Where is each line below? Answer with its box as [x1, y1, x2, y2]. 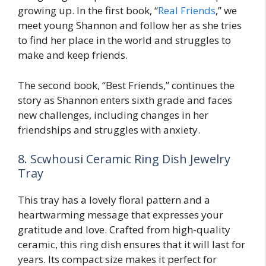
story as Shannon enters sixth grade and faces [18, 93, 232, 107]
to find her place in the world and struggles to [18, 33, 231, 47]
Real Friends [158, 4, 216, 18]
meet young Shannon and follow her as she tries [18, 18, 242, 33]
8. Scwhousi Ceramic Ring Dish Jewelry [18, 151, 230, 167]
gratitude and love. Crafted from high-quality [18, 223, 230, 237]
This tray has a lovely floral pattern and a [18, 193, 210, 207]
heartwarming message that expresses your [18, 208, 223, 222]
